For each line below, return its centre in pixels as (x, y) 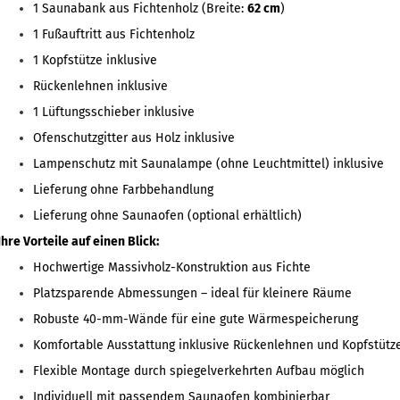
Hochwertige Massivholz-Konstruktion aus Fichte (171, 267)
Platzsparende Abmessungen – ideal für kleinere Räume (192, 293)
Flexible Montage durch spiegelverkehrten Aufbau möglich (198, 371)
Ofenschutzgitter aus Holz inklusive (133, 138)
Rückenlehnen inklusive (100, 86)
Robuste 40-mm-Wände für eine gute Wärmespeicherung (195, 319)
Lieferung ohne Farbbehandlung (123, 190)
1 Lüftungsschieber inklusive (113, 112)
